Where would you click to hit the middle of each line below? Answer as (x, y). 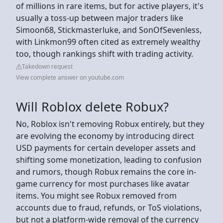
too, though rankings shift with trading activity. (106, 54)
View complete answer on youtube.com (70, 77)
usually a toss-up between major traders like (100, 18)
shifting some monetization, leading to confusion (109, 160)
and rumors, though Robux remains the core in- (106, 171)
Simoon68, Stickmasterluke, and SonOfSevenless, (109, 30)
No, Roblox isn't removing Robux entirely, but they (110, 124)
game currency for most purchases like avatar (103, 183)
